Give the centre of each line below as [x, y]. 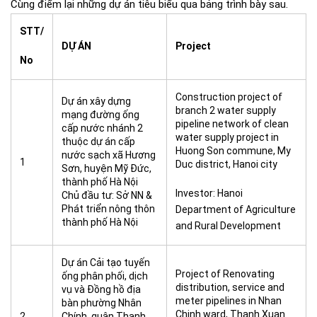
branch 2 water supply [226, 110]
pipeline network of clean [232, 124]
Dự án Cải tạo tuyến [106, 263]
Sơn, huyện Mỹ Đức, [106, 168]
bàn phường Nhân [102, 303]
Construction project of [229, 97]
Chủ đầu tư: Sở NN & [107, 195]
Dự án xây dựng [96, 101]
